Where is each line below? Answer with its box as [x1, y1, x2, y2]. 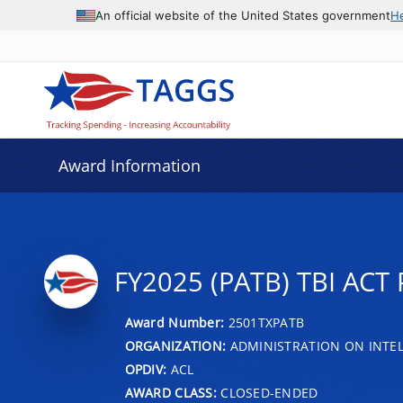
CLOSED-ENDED [216, 383, 318, 401]
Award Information [58, 155, 201, 176]
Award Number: [124, 313, 228, 331]
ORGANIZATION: [124, 336, 227, 354]
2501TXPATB [228, 313, 305, 331]
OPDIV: [124, 360, 167, 378]
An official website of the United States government [95, 7, 390, 22]
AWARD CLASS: [124, 383, 217, 401]
